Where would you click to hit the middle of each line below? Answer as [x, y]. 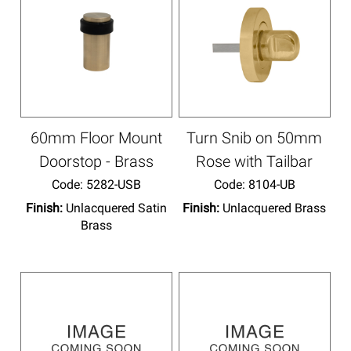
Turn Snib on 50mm [255, 138]
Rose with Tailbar [255, 161]
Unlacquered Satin [117, 208]
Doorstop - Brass [97, 161]
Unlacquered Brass [275, 208]
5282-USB [112, 184]
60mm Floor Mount [97, 138]
